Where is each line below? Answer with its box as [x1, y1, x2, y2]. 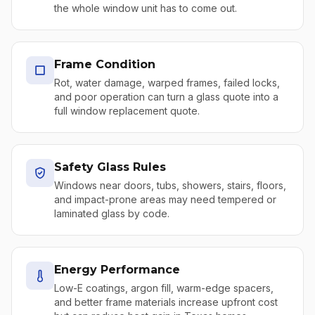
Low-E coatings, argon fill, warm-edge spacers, [54, 282, 274, 294]
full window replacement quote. [54, 105, 200, 117]
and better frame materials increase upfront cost [54, 296, 278, 308]
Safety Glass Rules [54, 160, 166, 174]
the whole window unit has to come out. [54, 2, 237, 14]
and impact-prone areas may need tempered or [54, 193, 276, 205]
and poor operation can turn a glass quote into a [54, 91, 278, 103]
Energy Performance [54, 263, 180, 276]
